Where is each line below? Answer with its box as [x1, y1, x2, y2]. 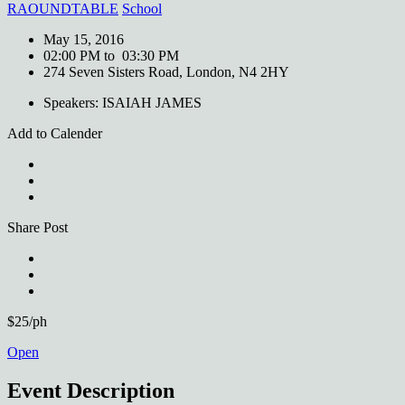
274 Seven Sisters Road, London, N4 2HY [43, 63, 289, 80]
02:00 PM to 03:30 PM [43, 47, 179, 63]
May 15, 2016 [43, 31, 124, 47]
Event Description [7, 378, 174, 402]
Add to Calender [7, 125, 102, 141]
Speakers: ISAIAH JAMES [43, 94, 202, 110]
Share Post [7, 219, 68, 235]
